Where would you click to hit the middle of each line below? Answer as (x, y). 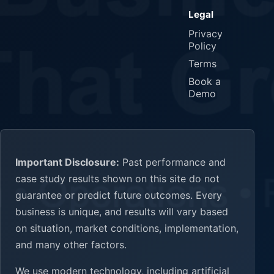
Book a (205, 81)
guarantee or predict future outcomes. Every (119, 195)
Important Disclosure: (67, 162)
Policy (202, 46)
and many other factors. (71, 244)
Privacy (206, 34)
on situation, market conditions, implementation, (127, 228)
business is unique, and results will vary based (122, 211)
